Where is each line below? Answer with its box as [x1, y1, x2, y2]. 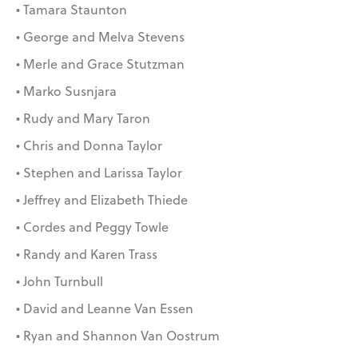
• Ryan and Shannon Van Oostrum [16, 327, 220, 345]
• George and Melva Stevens [16, 28, 185, 46]
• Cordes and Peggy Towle [16, 218, 169, 237]
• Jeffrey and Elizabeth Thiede [16, 191, 188, 209]
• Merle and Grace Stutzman [16, 55, 185, 74]
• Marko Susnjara [16, 82, 117, 101]
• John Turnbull [16, 272, 103, 291]
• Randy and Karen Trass [16, 245, 157, 264]
